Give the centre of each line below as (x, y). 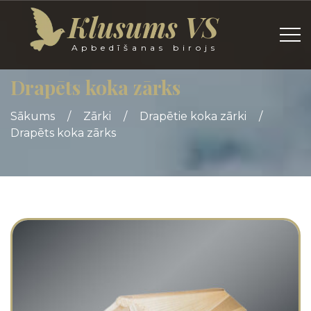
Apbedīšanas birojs (145, 48)
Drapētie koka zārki (193, 116)
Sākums (33, 116)
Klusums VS (143, 27)
